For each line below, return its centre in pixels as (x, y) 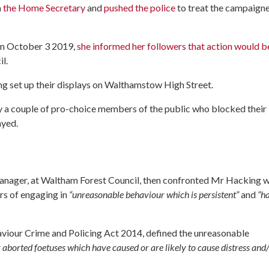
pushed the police (140, 8)
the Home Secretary (44, 8)
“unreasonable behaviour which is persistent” (154, 194)
